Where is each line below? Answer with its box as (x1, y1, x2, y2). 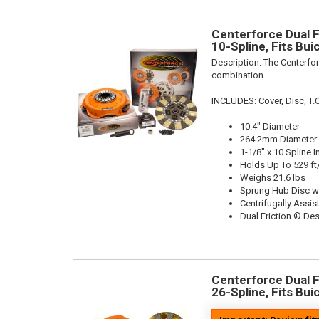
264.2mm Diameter (240, 134, 317, 145)
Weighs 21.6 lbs (240, 172, 305, 183)
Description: (211, 57, 263, 68)
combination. (211, 70, 266, 80)
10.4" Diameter (240, 121, 300, 132)
